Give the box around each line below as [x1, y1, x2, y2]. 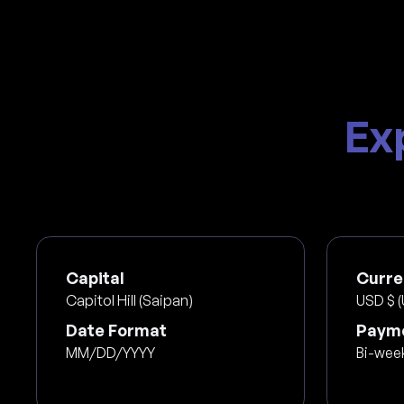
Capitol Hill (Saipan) [65, 290, 193, 309]
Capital [65, 267, 124, 288]
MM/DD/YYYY [65, 343, 155, 362]
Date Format [65, 319, 167, 340]
